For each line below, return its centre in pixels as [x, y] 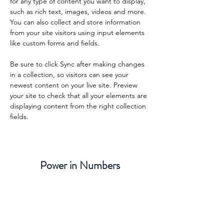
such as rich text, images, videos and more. [79, 11]
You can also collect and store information [76, 22]
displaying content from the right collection [79, 106]
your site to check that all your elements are [79, 95]
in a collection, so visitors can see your [70, 74]
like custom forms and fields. [55, 43]
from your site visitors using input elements [78, 32]
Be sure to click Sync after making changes [78, 64]
